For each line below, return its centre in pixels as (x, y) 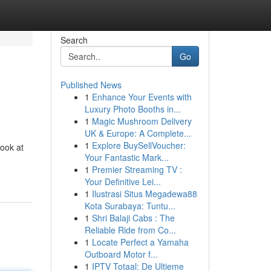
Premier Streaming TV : (137, 169)
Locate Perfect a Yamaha (140, 242)
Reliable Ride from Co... (130, 230)
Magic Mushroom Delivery (142, 121)
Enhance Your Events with (142, 97)
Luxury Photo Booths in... (132, 109)
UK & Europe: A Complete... (138, 133)
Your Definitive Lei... (122, 181)
